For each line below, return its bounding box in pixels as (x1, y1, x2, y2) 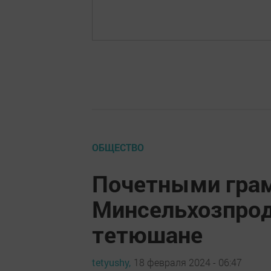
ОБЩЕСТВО (92, 140, 144, 154)
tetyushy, (92, 256, 131, 269)
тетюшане (92, 218, 203, 249)
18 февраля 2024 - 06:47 (134, 256, 242, 269)
